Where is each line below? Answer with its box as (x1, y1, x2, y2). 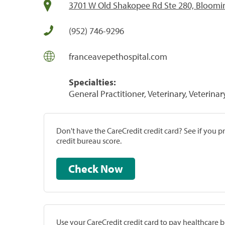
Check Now (100, 161, 123, 176)
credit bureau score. (56, 135, 122, 146)
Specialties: (69, 76, 116, 88)
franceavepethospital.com (69, 50, 167, 62)
